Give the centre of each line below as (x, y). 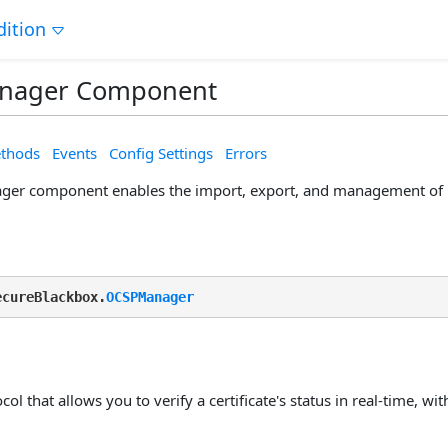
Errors (246, 152)
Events (74, 152)
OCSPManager (150, 297)
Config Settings (161, 152)
